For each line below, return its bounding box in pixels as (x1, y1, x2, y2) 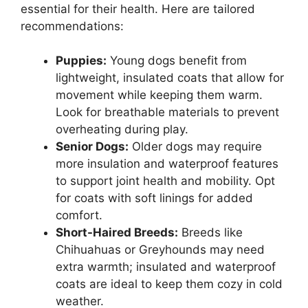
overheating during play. (56, 122, 188, 137)
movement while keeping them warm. (56, 88, 263, 102)
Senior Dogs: (56, 140, 129, 154)
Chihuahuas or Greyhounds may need (56, 243, 265, 257)
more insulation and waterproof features (56, 157, 278, 171)
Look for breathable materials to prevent (56, 105, 279, 120)
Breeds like (178, 225, 243, 240)
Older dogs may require (129, 140, 262, 154)
